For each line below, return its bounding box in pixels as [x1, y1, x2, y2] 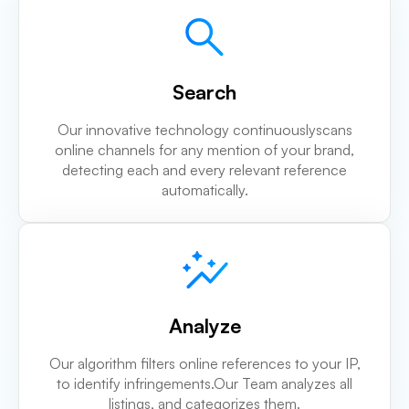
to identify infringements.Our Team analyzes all [57, 374, 352, 393]
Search [173, 79, 236, 105]
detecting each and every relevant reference [62, 161, 347, 180]
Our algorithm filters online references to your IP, [48, 354, 361, 373]
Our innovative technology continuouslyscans [57, 121, 352, 140]
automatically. [161, 181, 248, 200]
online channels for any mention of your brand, [55, 141, 354, 160]
